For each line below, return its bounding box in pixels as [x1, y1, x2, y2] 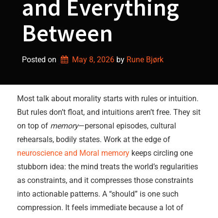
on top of [17, 121, 50, 130]
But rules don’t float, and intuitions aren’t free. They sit [17, 108, 200, 117]
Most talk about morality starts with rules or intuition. [17, 94, 199, 103]
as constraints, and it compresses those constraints [17, 176, 193, 185]
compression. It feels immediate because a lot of [17, 203, 183, 212]
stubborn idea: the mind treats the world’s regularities [17, 162, 198, 171]
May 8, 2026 [72, 55, 114, 64]
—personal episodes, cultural [78, 121, 176, 130]
